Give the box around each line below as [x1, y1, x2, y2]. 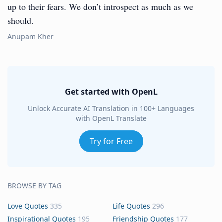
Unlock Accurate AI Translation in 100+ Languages [28, 104, 194, 113]
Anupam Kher [7, 32, 54, 41]
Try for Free [89, 136, 133, 147]
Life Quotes [112, 201, 150, 211]
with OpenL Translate [75, 113, 147, 123]
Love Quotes [7, 201, 48, 211]
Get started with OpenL [64, 86, 158, 97]
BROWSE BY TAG [7, 181, 61, 190]
